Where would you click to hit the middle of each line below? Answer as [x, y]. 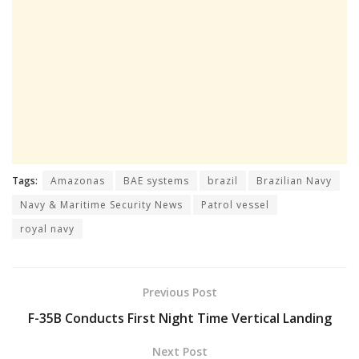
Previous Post [179, 292]
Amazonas [78, 181]
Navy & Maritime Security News [101, 205]
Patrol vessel [235, 205]
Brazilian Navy [294, 181]
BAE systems [156, 181]
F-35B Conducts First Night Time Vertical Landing [179, 319]
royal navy [47, 229]
